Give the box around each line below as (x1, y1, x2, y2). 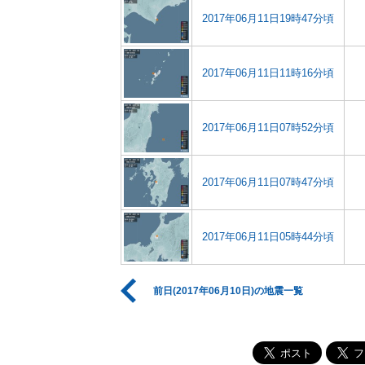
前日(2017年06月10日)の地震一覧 (153, 285, 303, 297)
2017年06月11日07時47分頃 (202, 176, 334, 188)
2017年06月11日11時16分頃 (202, 67, 334, 79)
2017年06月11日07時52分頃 (202, 121, 334, 134)
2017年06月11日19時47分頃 (202, 12, 334, 24)
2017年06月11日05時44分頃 (202, 231, 334, 243)
